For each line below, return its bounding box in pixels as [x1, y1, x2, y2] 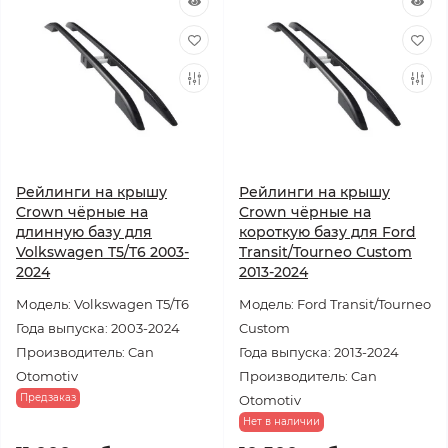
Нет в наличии [243, 415, 320, 428]
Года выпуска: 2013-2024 [239, 344, 399, 360]
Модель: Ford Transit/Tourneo [239, 296, 431, 312]
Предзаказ [20, 391, 76, 404]
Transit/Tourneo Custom [239, 243, 412, 261]
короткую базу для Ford [239, 223, 416, 241]
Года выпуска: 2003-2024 [16, 320, 180, 336]
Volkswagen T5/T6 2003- [16, 243, 189, 261]
